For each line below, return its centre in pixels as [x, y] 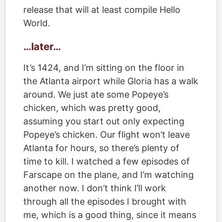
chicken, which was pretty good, [92, 108]
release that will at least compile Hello [102, 10]
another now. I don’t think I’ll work [95, 188]
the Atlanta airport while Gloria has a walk [111, 81]
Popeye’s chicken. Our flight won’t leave [107, 135]
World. [37, 23]
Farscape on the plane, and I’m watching [109, 175]
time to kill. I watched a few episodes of [107, 161]
